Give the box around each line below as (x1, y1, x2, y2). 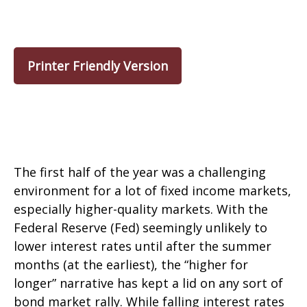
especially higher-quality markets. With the (14, 201, 268, 217)
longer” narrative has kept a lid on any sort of (14, 275, 283, 291)
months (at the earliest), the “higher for (14, 256, 248, 273)
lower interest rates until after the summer (14, 238, 271, 254)
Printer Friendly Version (27, 58, 168, 74)
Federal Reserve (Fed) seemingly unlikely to (14, 219, 267, 236)
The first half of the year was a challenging (14, 164, 266, 180)
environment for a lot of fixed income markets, (14, 182, 291, 199)
